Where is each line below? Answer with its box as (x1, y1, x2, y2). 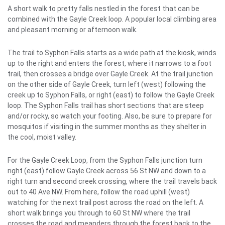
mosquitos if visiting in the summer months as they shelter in (8, 123, 206, 131)
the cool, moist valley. (8, 133, 78, 142)
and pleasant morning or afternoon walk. (8, 26, 139, 34)
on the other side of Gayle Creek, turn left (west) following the (8, 80, 206, 89)
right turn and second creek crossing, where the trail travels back (8, 177, 217, 186)
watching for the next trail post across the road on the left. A (8, 198, 203, 207)
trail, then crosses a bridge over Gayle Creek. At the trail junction (8, 70, 213, 78)
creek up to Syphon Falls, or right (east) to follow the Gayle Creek (8, 91, 214, 99)
